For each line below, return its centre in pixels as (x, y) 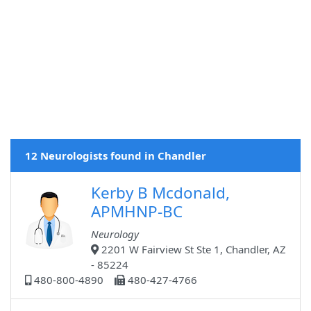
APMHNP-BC (137, 212)
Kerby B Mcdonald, (160, 193)
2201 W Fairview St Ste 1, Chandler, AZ (192, 250)
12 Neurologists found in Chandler (116, 156)
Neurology (115, 234)
